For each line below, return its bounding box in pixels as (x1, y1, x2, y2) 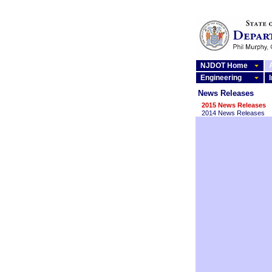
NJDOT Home (200, 61, 248, 70)
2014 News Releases (202, 109, 265, 117)
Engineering (200, 73, 242, 82)
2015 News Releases (202, 101, 266, 109)
